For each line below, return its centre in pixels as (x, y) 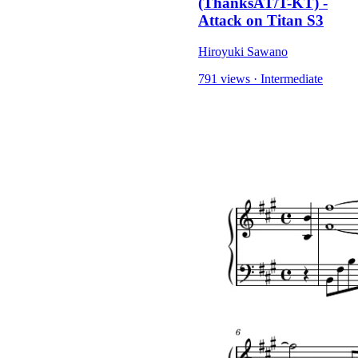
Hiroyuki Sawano (243, 51)
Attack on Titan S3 (261, 21)
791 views (224, 78)
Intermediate (292, 78)
